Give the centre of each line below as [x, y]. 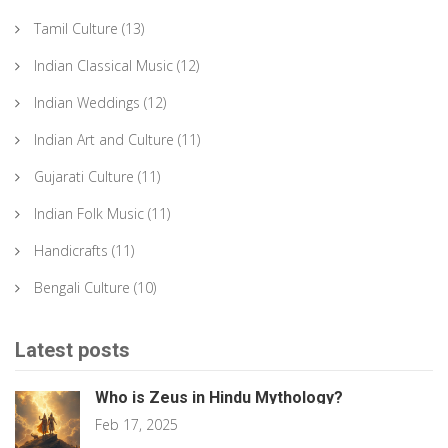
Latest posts [72, 350]
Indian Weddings [87, 103]
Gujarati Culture [84, 177]
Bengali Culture [82, 288]
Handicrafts [71, 251]
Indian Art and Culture [104, 140]
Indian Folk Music [89, 214]
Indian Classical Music [103, 66]
